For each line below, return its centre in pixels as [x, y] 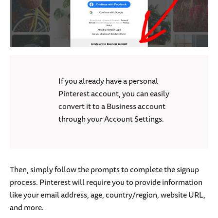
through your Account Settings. [111, 118]
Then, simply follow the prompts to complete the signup [104, 169]
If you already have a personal [108, 81]
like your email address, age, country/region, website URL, [108, 194]
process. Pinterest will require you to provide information [106, 182]
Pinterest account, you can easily [114, 93]
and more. [27, 207]
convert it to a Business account [112, 106]
